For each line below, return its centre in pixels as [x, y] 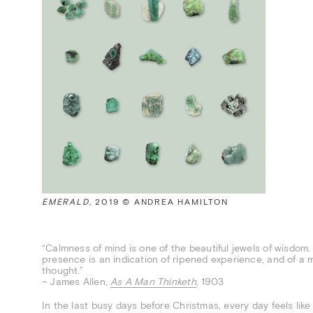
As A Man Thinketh [153, 281]
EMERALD [66, 202]
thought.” [63, 270]
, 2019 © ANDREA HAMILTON [159, 202]
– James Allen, [77, 281]
